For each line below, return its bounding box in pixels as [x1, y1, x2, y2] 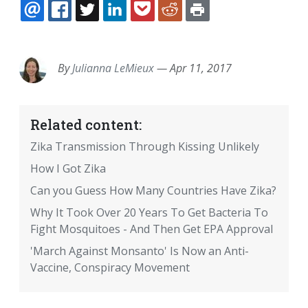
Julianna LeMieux [72, 60, 154, 76]
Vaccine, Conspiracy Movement [30, 260, 190, 276]
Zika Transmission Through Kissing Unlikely [30, 139, 259, 155]
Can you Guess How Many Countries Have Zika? [30, 183, 276, 199]
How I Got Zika [30, 161, 106, 177]
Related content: [30, 115, 142, 134]
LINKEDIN [141, 19, 186, 33]
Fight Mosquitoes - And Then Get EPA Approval [30, 221, 273, 237]
